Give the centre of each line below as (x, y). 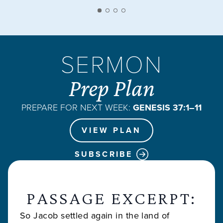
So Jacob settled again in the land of (95, 215)
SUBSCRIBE (104, 154)
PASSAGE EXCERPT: (111, 198)
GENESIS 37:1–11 (167, 107)
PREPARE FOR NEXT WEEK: (77, 107)
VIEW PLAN (111, 130)
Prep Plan (111, 88)
